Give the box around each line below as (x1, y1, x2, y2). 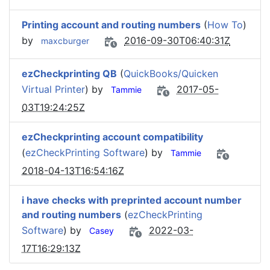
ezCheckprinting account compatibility (22, 131, 203, 143)
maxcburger (41, 36, 89, 46)
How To (207, 19, 243, 31)
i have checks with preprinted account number (22, 194, 242, 206)
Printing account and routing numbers (22, 19, 201, 31)
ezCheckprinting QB (22, 67, 117, 80)
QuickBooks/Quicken (124, 67, 218, 80)
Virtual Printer (22, 83, 85, 96)
